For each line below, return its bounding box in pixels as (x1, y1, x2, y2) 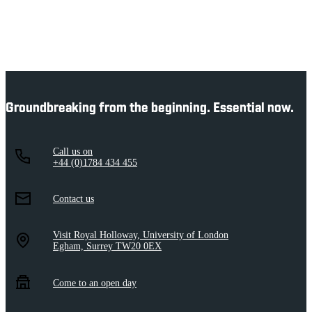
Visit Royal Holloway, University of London (53, 230, 228, 241)
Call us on (53, 146, 93, 157)
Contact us (53, 193, 94, 204)
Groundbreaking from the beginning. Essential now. (6, 101, 294, 116)
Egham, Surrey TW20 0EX (53, 241, 162, 252)
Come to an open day (53, 277, 136, 288)
